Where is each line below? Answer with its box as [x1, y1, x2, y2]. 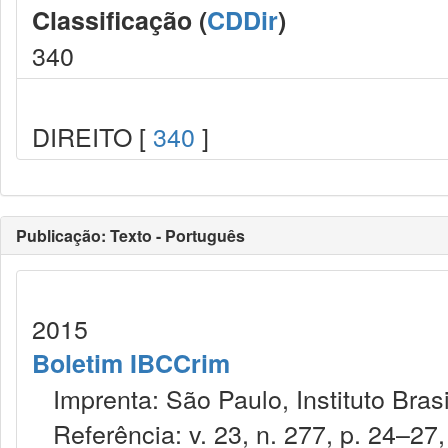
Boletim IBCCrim [32, 345, 230, 381]
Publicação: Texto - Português [16, 224, 245, 247]
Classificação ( [32, 2, 207, 38]
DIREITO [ [32, 118, 153, 154]
